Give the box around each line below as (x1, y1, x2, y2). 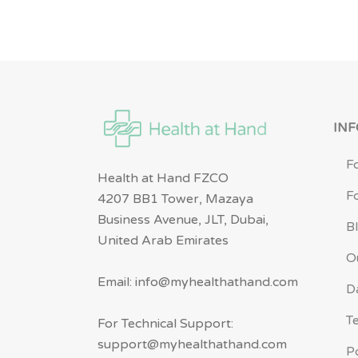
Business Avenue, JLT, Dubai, (97, 211, 268, 228)
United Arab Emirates (97, 232, 229, 249)
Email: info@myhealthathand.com (97, 273, 298, 290)
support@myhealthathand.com (97, 336, 287, 352)
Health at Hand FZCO (97, 169, 229, 186)
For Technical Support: (97, 315, 233, 332)
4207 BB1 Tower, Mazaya (97, 190, 253, 207)
